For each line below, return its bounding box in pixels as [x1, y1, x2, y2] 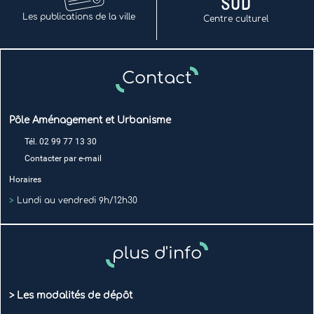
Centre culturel [203, 13, 268, 24]
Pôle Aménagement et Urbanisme [9, 114, 171, 125]
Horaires [9, 175, 41, 185]
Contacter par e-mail [25, 153, 102, 164]
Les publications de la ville [22, 12, 135, 22]
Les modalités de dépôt [17, 289, 132, 301]
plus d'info [112, 244, 202, 264]
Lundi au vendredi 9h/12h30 [14, 196, 137, 206]
